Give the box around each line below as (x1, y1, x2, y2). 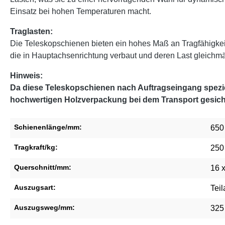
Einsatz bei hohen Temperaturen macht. (10, 7, 151, 16)
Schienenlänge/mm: (14, 123, 82, 131)
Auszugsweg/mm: (14, 203, 75, 211)
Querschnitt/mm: (14, 163, 71, 171)
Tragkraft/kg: (14, 143, 58, 151)
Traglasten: (10, 27, 53, 36)
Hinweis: (10, 71, 43, 80)
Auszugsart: (14, 183, 56, 191)
